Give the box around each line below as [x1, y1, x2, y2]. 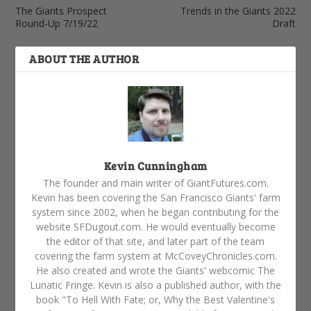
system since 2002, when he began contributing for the [32, 205, 279, 219]
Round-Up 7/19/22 [15, 16, 99, 30]
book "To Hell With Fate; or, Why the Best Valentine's [36, 292, 275, 306]
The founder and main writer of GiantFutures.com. [42, 176, 269, 190]
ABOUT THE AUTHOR [29, 51, 140, 66]
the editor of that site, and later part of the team [47, 234, 264, 248]
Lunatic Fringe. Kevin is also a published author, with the [30, 278, 281, 292]
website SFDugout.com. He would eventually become [35, 219, 276, 233]
